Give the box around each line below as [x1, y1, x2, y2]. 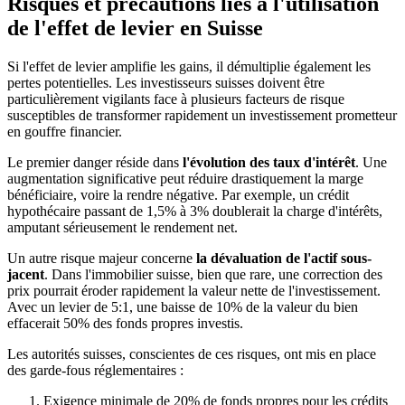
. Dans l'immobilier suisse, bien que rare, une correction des [44, 267, 382, 282]
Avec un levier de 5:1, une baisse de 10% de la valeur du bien [7, 299, 358, 315]
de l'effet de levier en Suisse [7, 16, 263, 41]
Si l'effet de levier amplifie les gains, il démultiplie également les [7, 59, 371, 74]
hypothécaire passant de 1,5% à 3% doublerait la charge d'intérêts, [7, 203, 382, 219]
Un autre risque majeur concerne [7, 250, 196, 266]
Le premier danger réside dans [7, 155, 183, 170]
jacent [7, 267, 44, 282]
